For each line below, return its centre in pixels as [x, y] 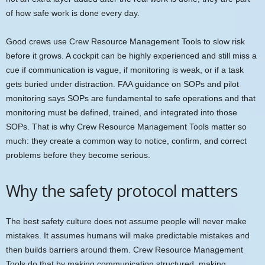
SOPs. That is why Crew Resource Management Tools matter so [126, 126]
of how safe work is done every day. [73, 13]
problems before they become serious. [78, 155]
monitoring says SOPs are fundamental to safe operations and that [131, 98]
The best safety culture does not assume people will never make [126, 221]
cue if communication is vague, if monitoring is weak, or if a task [125, 70]
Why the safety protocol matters [122, 190]
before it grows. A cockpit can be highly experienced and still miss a [131, 55]
